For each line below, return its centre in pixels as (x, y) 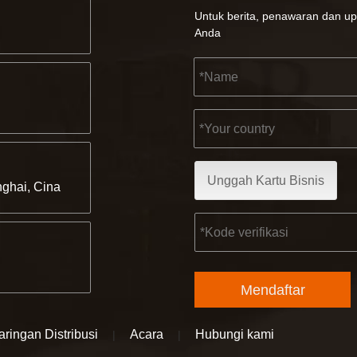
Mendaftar (273, 290)
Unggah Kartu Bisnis (266, 181)
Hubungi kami (235, 335)
